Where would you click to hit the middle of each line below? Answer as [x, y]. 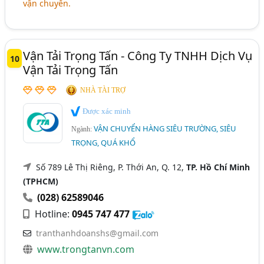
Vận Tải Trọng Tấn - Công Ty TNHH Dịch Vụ [138, 56]
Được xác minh [106, 111]
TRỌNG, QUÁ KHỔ [104, 142]
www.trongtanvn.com [86, 249]
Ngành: [83, 129]
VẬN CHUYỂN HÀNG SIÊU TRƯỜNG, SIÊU [165, 128]
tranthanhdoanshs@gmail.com [98, 233]
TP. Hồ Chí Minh [218, 167]
